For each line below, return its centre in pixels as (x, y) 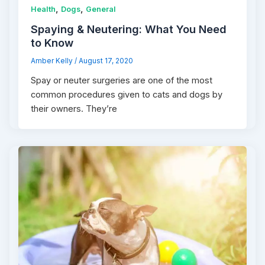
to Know (52, 43)
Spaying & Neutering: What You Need (129, 29)
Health (43, 9)
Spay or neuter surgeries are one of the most (122, 81)
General (101, 9)
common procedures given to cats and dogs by (127, 95)
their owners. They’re (74, 109)
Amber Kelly (53, 61)
